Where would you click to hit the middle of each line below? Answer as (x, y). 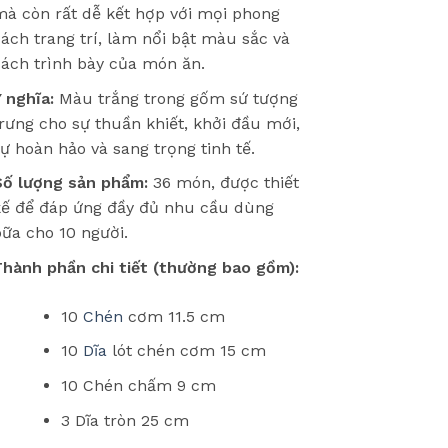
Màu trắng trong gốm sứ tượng (175, 98)
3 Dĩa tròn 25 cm (124, 420)
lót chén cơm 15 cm (186, 351)
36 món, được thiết (223, 183)
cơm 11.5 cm (173, 316)
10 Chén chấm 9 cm (138, 385)
